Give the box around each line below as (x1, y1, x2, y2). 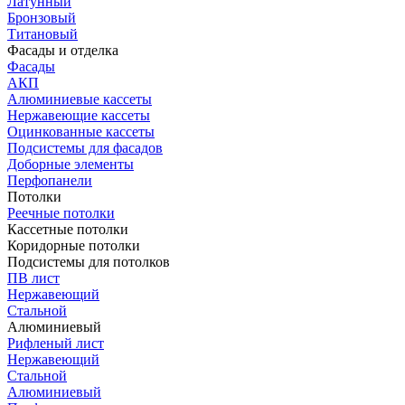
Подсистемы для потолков (7, 254, 170, 269)
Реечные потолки (7, 205, 115, 221)
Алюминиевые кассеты (7, 91, 152, 107)
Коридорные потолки (7, 238, 140, 253)
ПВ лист (7, 270, 60, 286)
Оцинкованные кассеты (7, 124, 155, 139)
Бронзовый (7, 10, 76, 25)
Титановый (7, 26, 78, 42)
